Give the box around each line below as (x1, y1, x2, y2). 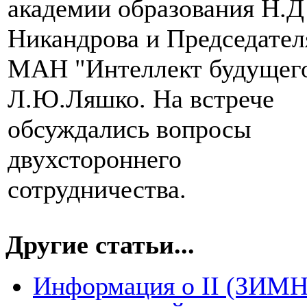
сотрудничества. (8, 175, 186, 204)
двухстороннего (8, 145, 182, 174)
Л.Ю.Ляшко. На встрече (8, 84, 274, 114)
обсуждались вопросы (8, 114, 251, 144)
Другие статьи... (5, 230, 195, 260)
